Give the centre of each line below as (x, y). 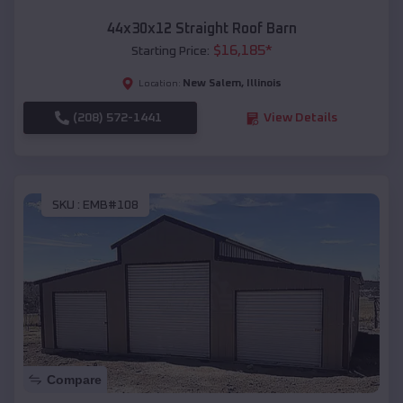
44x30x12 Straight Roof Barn (201, 29)
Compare (74, 380)
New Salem (212, 84)
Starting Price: (170, 52)
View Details (300, 118)
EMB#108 (111, 205)
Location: (160, 84)
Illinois (264, 84)
